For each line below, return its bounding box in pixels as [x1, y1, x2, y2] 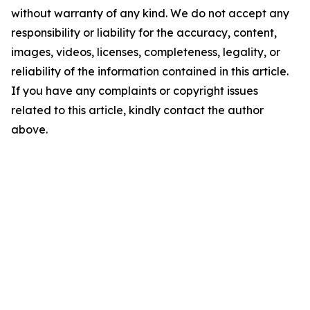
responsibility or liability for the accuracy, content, [11, 26, 277, 40]
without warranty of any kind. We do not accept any [11, 6, 289, 21]
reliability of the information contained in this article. [11, 64, 289, 79]
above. [11, 122, 48, 137]
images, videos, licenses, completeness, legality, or [11, 45, 280, 60]
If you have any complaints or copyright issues [11, 84, 258, 98]
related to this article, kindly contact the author [11, 103, 264, 118]
